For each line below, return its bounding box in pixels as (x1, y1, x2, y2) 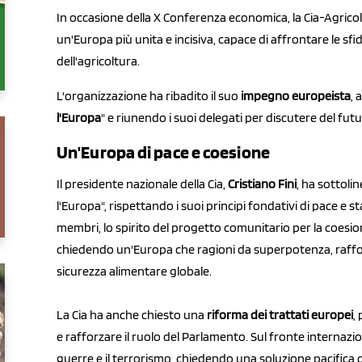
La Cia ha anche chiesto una (57, 307, 207, 323)
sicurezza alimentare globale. (57, 263, 212, 280)
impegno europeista (241, 87, 351, 103)
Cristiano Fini (228, 176, 297, 192)
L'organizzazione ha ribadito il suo (57, 87, 241, 103)
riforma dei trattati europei (207, 307, 353, 323)
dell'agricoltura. (57, 53, 140, 69)
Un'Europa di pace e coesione (57, 141, 270, 162)
